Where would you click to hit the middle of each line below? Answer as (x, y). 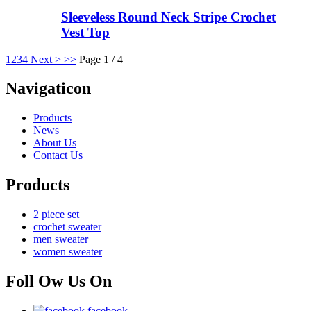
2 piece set (56, 215)
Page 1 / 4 (101, 59)
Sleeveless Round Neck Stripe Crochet (168, 17)
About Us (55, 143)
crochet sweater (67, 227)
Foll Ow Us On (59, 281)
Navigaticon (48, 89)
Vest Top (85, 32)
